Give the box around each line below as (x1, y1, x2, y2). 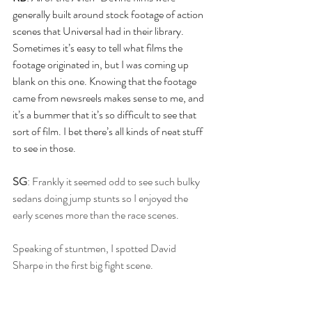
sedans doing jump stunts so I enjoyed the (13, 190, 190, 207)
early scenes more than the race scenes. (13, 207, 179, 224)
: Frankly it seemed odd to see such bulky (27, 173, 202, 190)
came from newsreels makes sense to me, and (13, 90, 206, 107)
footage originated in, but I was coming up (13, 56, 191, 73)
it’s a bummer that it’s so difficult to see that (13, 107, 198, 123)
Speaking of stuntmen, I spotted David (13, 240, 178, 257)
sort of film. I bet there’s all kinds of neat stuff (13, 123, 205, 140)
